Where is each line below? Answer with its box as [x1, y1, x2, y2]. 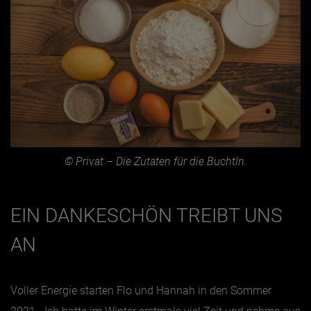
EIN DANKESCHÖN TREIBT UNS [10, 204, 283, 228]
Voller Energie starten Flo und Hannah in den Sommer [10, 284, 271, 298]
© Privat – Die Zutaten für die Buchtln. [64, 155, 247, 169]
